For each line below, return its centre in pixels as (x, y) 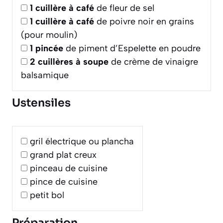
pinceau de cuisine (69, 168)
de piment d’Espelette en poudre (132, 49)
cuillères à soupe (73, 62)
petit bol (47, 195)
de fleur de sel (124, 8)
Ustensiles (41, 103)
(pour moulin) (49, 35)
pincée (49, 49)
